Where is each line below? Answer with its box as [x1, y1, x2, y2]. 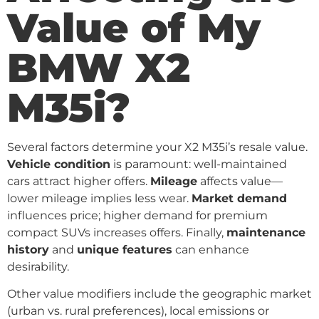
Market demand [192, 191, 287, 205]
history [7, 242, 49, 256]
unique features [77, 242, 172, 256]
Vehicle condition [7, 157, 110, 171]
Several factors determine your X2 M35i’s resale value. [7, 140, 308, 154]
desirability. [7, 259, 69, 273]
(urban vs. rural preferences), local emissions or [7, 303, 269, 318]
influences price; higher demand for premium [7, 208, 268, 222]
